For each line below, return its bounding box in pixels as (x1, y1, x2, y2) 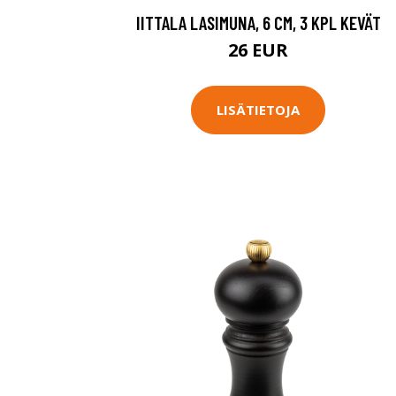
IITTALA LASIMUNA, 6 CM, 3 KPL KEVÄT (135, 11, 381, 34)
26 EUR (228, 37, 288, 62)
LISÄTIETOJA (217, 101, 300, 119)
